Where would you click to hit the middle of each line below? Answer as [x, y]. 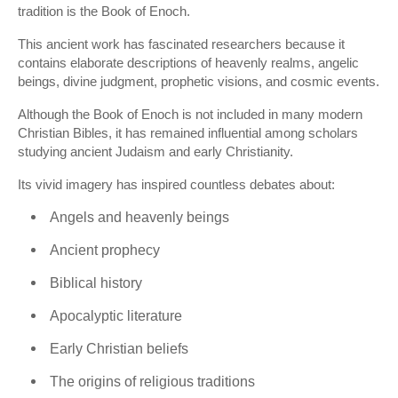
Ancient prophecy [105, 250]
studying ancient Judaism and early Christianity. [155, 151]
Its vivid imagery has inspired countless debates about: [176, 184]
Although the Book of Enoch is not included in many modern [190, 114]
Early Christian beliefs [119, 349]
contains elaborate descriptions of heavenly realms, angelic [188, 63]
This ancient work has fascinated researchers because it [181, 44]
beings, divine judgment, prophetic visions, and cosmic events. [199, 81]
